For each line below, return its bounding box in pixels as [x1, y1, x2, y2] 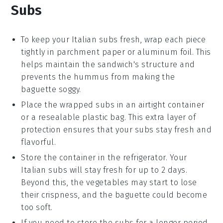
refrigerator [122, 152, 166, 162]
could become [150, 190, 208, 200]
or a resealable [21, 112, 83, 122]
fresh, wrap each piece [117, 34, 206, 44]
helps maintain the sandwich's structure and [21, 59, 195, 69]
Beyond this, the [21, 177, 86, 187]
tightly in [21, 47, 57, 57]
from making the [109, 72, 175, 82]
